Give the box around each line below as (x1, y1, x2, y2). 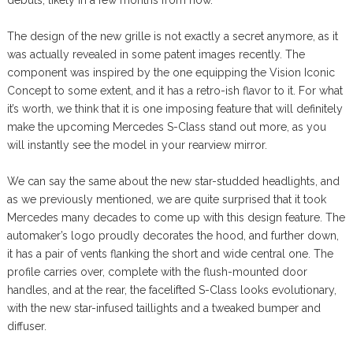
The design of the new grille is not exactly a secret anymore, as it (6, 29, 338, 43)
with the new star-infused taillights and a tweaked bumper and (6, 301, 321, 314)
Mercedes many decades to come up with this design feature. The (6, 210, 345, 224)
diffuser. (6, 319, 46, 333)
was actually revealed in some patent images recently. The (6, 47, 305, 61)
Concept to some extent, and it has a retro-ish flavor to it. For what (6, 84, 343, 97)
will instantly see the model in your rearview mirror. (6, 138, 267, 151)
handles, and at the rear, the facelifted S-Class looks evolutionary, (6, 283, 336, 296)
